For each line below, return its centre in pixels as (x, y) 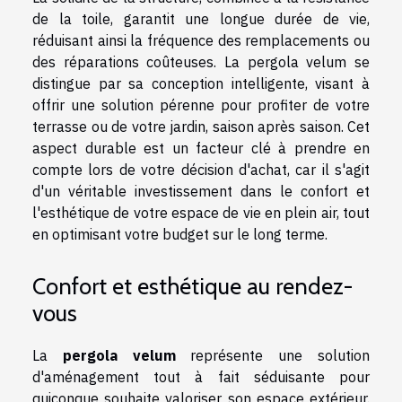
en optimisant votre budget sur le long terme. (180, 234)
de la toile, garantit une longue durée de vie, (201, 18)
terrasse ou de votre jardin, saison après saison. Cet (201, 126)
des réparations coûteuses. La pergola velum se (201, 61)
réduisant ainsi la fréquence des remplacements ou (201, 40)
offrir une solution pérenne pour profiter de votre (201, 105)
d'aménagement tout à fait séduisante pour (201, 377)
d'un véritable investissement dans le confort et (201, 191)
